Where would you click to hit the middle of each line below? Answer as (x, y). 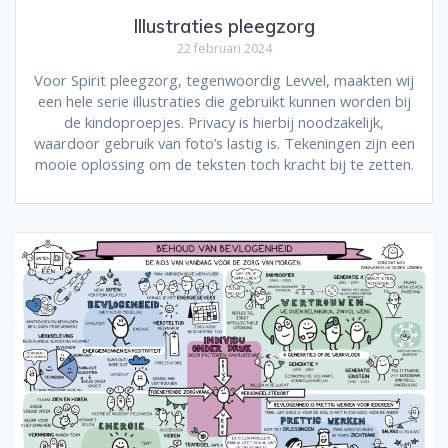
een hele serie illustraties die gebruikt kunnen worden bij (224, 100)
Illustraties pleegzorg (224, 26)
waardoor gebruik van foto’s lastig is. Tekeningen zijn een (224, 142)
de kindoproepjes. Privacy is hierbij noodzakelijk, (224, 121)
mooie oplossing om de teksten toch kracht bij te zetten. (224, 163)
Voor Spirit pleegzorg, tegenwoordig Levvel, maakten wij (224, 79)
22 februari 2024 (224, 48)
